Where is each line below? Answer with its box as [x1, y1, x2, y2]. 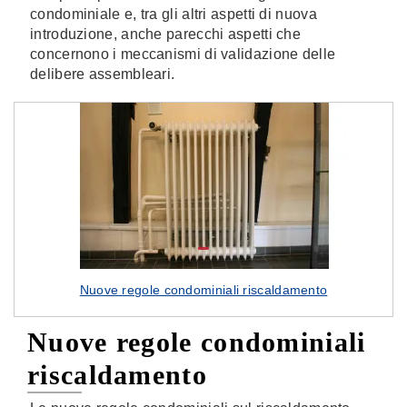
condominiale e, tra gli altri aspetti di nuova [30, 6, 317, 22]
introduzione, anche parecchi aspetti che [30, 26, 301, 42]
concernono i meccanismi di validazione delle [30, 46, 336, 62]
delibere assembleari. [30, 66, 175, 82]
